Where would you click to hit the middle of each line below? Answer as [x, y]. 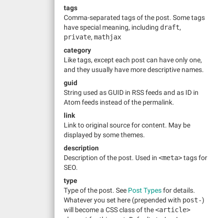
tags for [195, 158]
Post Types [145, 190]
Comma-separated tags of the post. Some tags [134, 18]
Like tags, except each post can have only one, [133, 60]
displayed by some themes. [104, 135]
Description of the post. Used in [111, 158]
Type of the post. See [96, 190]
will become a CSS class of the [109, 210]
